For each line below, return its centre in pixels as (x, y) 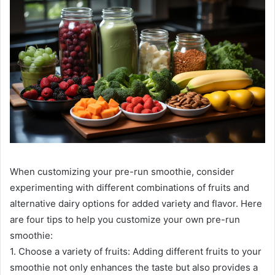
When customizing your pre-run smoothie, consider (122, 172)
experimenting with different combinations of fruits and (130, 188)
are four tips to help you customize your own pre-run (125, 220)
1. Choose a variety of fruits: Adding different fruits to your (136, 252)
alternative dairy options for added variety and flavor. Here (136, 204)
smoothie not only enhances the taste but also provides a (134, 268)
